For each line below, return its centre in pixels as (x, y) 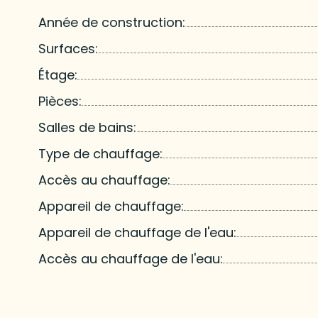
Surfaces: (68, 48)
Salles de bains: (87, 127)
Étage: (57, 75)
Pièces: (60, 101)
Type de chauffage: (100, 153)
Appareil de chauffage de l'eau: (137, 232)
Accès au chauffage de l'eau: (130, 258)
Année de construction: (111, 22)
